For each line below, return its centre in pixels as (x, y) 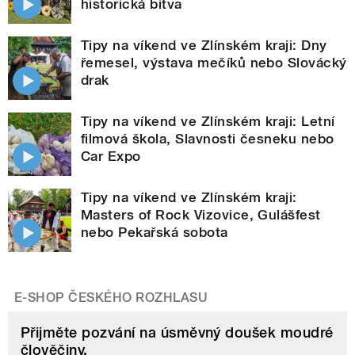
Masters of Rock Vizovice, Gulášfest (201, 214)
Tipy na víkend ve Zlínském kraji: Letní (208, 121)
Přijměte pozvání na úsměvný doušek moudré (177, 332)
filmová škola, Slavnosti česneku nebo (208, 138)
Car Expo (111, 156)
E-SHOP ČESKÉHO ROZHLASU (111, 297)
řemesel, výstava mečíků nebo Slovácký (214, 62)
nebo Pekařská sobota (155, 232)
